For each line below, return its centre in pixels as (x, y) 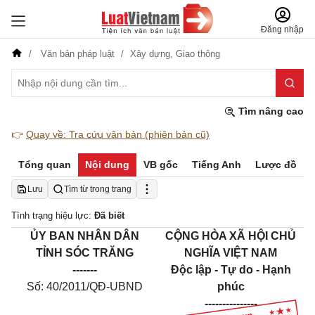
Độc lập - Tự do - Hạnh (231, 270)
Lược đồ (276, 165)
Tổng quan (45, 165)
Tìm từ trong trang (98, 189)
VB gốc (161, 165)
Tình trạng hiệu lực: (53, 216)
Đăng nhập (282, 30)
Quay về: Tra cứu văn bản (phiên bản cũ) (118, 134)
